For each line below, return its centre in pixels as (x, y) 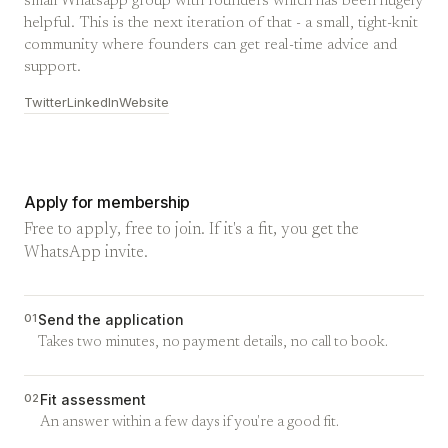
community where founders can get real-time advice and (210, 45)
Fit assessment (92, 399)
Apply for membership (107, 202)
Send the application (110, 319)
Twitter (45, 102)
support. (52, 67)
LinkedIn (93, 102)
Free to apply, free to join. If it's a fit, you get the (191, 230)
